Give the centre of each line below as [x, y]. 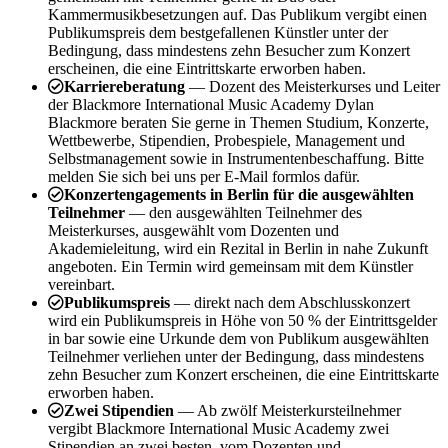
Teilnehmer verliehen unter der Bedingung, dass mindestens [236, 356]
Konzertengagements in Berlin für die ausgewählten [239, 194]
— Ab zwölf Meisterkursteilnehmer [289, 410]
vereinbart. [81, 284]
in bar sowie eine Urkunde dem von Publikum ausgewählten [238, 338]
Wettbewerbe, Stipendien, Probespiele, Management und [226, 140]
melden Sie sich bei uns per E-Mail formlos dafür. [204, 176]
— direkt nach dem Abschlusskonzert [292, 302]
